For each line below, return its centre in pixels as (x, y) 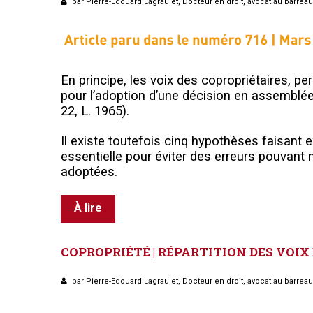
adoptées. (89, 172)
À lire (88, 208)
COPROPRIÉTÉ (105, 252)
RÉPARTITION (202, 252)
